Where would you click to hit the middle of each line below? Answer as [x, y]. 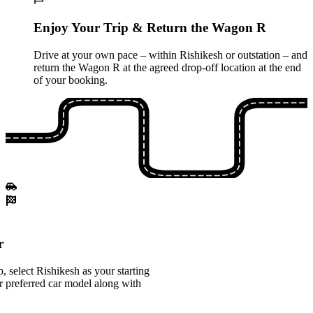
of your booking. [71, 80]
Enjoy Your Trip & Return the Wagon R [150, 28]
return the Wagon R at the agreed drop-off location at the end [167, 67]
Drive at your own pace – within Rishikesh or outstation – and [170, 55]
